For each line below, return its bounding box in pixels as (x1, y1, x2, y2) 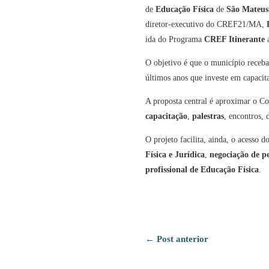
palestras (192, 112, 224, 121)
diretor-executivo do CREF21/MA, (145, 20, 267, 29)
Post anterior (156, 234, 208, 244)
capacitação (145, 112, 187, 121)
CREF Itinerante (204, 35, 265, 44)
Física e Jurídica (145, 150, 205, 160)
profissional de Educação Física (145, 165, 259, 175)
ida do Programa (145, 35, 204, 44)
